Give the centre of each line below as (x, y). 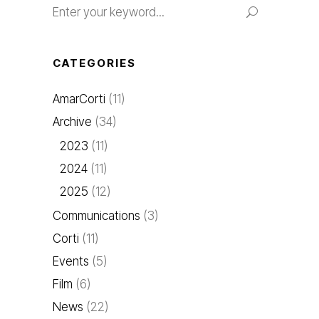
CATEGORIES (94, 63)
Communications (96, 216)
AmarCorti (79, 99)
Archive (72, 122)
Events (71, 261)
